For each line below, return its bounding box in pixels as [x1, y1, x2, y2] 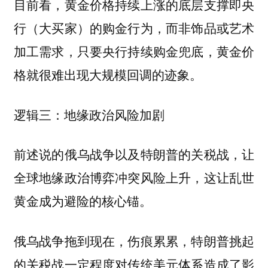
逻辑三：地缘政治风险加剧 [13, 105, 165, 123]
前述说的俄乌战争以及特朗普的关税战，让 [13, 145, 255, 163]
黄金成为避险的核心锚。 [13, 191, 152, 210]
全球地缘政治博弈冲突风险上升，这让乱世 [13, 168, 255, 187]
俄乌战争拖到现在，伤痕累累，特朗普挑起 [13, 231, 255, 249]
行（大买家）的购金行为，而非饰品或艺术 [13, 19, 255, 37]
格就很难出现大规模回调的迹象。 [13, 65, 202, 84]
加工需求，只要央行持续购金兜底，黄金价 [13, 42, 255, 60]
